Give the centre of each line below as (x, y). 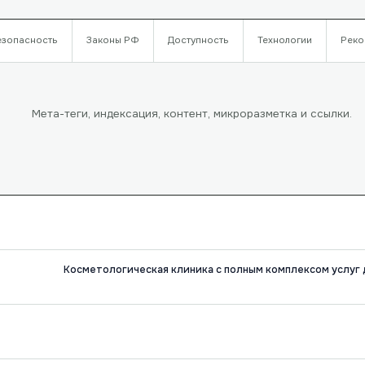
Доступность (198, 40)
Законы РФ (112, 40)
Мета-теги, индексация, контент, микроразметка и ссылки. (192, 114)
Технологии (284, 40)
